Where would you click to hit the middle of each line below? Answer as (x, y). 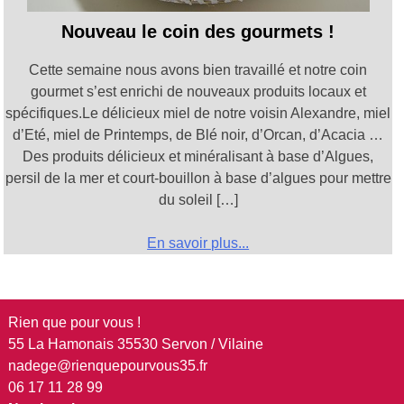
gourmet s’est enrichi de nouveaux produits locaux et (198, 92)
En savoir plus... (198, 243)
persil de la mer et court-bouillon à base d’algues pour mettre (198, 179)
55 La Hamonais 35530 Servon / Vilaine (135, 344)
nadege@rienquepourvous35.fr (107, 365)
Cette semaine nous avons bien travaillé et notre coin (198, 70)
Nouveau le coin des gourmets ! (198, 32)
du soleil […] (198, 200)
